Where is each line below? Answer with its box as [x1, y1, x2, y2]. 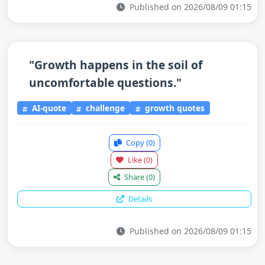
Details [127, 193, 152, 204]
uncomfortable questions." [29, 75, 182, 91]
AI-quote [29, 102, 66, 114]
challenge [83, 102, 125, 114]
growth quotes [143, 102, 205, 114]
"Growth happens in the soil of [29, 57, 202, 73]
